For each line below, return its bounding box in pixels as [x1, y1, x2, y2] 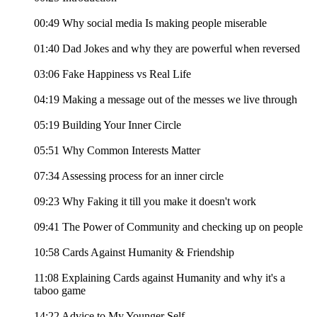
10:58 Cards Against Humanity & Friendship [34, 246, 234, 259]
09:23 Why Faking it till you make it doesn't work [34, 195, 256, 208]
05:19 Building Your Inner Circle [34, 119, 181, 132]
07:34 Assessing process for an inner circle [34, 170, 224, 183]
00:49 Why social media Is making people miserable [34, 17, 267, 30]
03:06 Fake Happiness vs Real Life [34, 68, 191, 81]
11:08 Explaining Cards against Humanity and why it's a [34, 272, 285, 284]
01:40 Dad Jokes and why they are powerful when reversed [34, 42, 300, 55]
